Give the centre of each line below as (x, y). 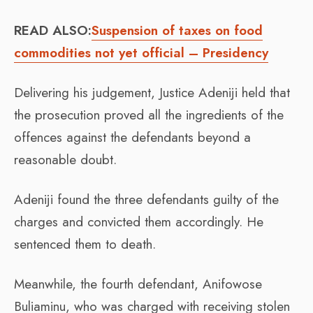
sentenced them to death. (85, 244)
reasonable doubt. (65, 159)
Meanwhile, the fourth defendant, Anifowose (138, 284)
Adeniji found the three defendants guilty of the (146, 199)
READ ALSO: (53, 30)
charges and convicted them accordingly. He (139, 221)
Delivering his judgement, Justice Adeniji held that (152, 92)
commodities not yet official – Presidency (141, 52)
